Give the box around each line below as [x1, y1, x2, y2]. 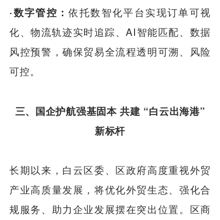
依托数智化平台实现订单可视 [68, 4, 211, 19]
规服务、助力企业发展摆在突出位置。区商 [9, 202, 211, 217]
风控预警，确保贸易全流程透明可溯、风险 [9, 44, 211, 58]
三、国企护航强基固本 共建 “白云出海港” [15, 103, 205, 118]
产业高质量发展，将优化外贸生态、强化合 [9, 182, 211, 197]
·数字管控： [9, 4, 69, 19]
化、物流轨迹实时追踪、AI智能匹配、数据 [9, 24, 211, 39]
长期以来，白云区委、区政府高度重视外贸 [9, 163, 211, 177]
